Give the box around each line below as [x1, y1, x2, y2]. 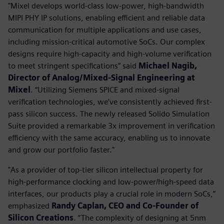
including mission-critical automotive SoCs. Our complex [8, 36, 205, 46]
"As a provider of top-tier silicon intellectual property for [8, 164, 203, 174]
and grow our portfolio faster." [8, 144, 114, 154]
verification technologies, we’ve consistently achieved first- [8, 96, 212, 106]
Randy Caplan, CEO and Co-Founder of [51, 200, 198, 210]
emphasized [8, 200, 51, 210]
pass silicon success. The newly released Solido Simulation [8, 108, 209, 118]
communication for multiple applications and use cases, [8, 24, 201, 34]
